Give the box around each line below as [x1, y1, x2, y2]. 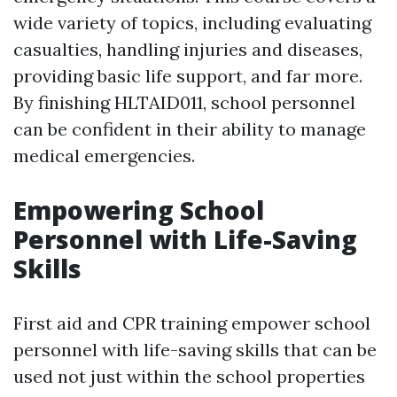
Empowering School [13, 193, 264, 228]
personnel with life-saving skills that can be [13, 339, 377, 362]
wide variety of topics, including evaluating [13, 12, 371, 35]
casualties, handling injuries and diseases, [13, 38, 362, 61]
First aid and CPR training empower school [13, 312, 370, 335]
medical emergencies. [13, 144, 195, 167]
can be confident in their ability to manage [13, 118, 366, 141]
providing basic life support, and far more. [13, 65, 362, 88]
